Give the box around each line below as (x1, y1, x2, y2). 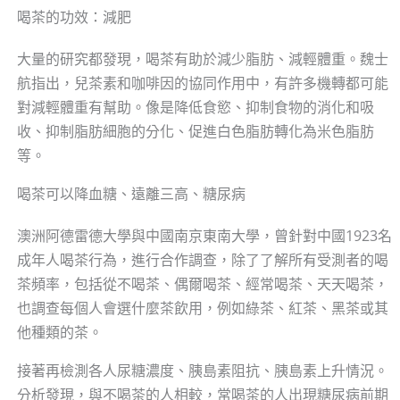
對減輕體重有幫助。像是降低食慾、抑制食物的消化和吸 (16, 97, 374, 118)
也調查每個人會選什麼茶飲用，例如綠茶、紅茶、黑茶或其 (16, 298, 388, 319)
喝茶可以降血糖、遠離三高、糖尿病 (16, 184, 246, 204)
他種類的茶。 (16, 322, 103, 343)
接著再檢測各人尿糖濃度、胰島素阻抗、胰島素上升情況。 (16, 361, 388, 381)
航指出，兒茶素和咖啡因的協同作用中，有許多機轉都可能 (16, 73, 388, 94)
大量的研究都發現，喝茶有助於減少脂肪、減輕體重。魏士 (16, 49, 388, 70)
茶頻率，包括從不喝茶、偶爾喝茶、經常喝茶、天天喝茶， (16, 274, 388, 295)
